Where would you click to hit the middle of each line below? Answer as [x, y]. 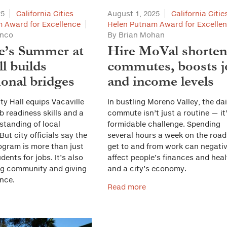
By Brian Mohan [136, 35]
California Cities [45, 13]
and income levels [160, 81]
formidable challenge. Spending [164, 124]
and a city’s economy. [148, 168]
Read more [126, 187]
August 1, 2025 [133, 13]
